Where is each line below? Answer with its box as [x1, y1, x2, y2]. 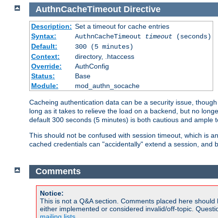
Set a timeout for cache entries [74, 22, 169, 30]
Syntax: [31, 32, 56, 40]
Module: [31, 81, 58, 90]
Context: [31, 52, 60, 60]
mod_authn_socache [74, 81, 140, 90]
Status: [31, 72, 55, 80]
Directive [123, 4, 161, 14]
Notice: [40, 189, 64, 197]
